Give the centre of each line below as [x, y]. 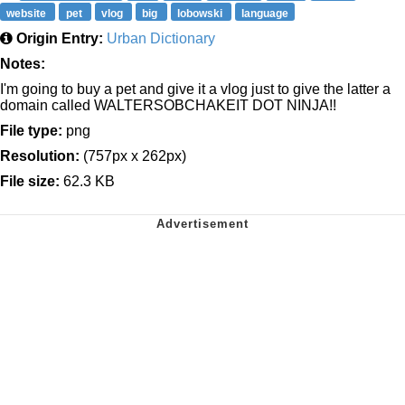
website [28, 13]
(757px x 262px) [133, 156]
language [265, 13]
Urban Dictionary [161, 39]
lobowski [201, 13]
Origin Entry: [60, 39]
